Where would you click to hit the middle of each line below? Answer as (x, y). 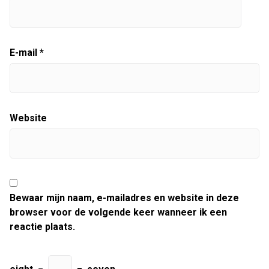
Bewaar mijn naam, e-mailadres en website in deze (124, 198)
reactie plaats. (42, 227)
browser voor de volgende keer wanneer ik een (118, 212)
